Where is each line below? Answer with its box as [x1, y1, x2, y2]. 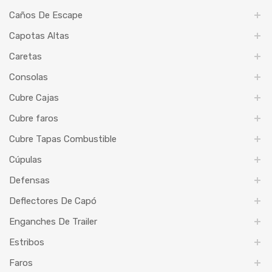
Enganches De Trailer [9, 216, 97, 228]
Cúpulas [9, 154, 42, 166]
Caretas [9, 51, 42, 63]
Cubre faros [9, 113, 58, 124]
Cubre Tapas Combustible [9, 134, 117, 145]
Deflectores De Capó [9, 195, 97, 207]
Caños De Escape [9, 10, 83, 21]
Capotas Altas [9, 30, 69, 42]
